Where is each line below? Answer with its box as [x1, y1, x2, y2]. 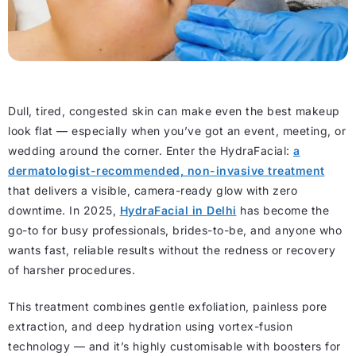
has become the [236, 203, 329, 218]
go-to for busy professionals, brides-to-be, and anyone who [8, 223, 342, 238]
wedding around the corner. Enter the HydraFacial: [8, 144, 293, 158]
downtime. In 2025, [8, 203, 120, 218]
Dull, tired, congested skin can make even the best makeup [8, 104, 340, 118]
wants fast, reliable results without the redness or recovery [8, 243, 335, 257]
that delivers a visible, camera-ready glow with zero [8, 184, 297, 198]
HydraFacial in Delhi [119, 203, 237, 218]
